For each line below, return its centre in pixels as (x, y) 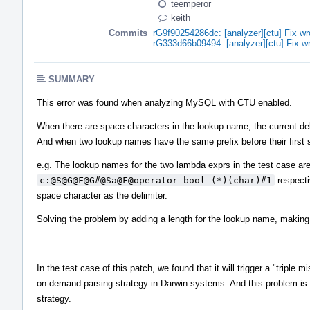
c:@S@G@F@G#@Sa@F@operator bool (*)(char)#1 (156, 180)
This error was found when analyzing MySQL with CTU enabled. (164, 102)
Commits (128, 33)
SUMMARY (72, 79)
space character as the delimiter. (102, 195)
